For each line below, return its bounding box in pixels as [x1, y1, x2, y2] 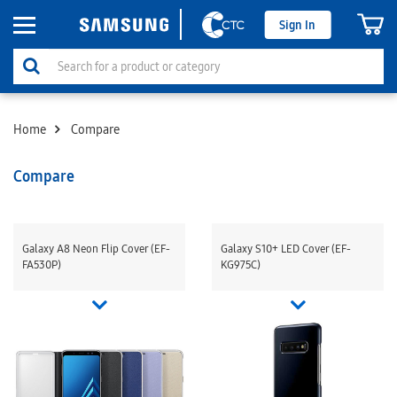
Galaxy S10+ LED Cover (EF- [221, 241, 351, 256]
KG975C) [221, 257, 261, 272]
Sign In [279, 16, 316, 33]
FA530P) [22, 257, 61, 272]
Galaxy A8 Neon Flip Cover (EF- [22, 241, 170, 256]
